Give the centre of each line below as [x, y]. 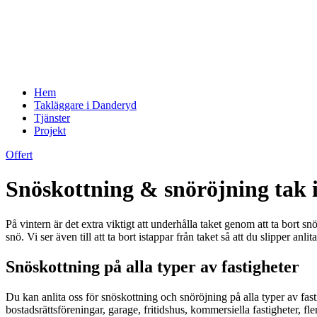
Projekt [50, 131]
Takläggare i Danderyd [85, 105]
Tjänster [52, 118]
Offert [19, 155]
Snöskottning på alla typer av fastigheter [152, 266]
